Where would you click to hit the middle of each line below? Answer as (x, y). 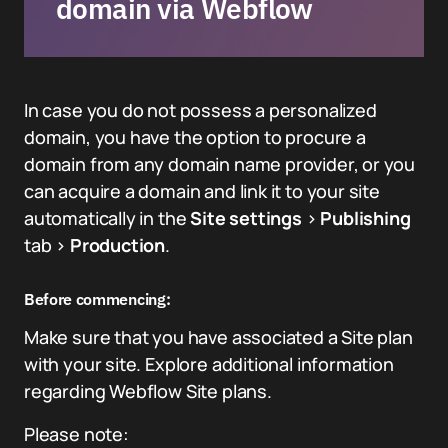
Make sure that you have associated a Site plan (218, 337)
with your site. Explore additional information (209, 364)
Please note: (76, 434)
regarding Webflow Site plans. (148, 391)
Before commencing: (97, 299)
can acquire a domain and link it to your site (202, 191)
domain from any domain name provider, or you (220, 164)
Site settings (246, 218)
